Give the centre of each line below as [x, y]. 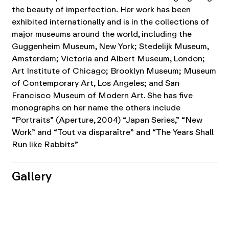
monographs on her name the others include [96, 108]
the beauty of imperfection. [65, 10]
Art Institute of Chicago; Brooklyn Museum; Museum [114, 71]
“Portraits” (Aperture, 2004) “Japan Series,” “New [107, 120]
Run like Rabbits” [45, 145]
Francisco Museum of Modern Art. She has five [102, 96]
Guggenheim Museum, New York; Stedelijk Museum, [110, 47]
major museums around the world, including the [101, 34]
